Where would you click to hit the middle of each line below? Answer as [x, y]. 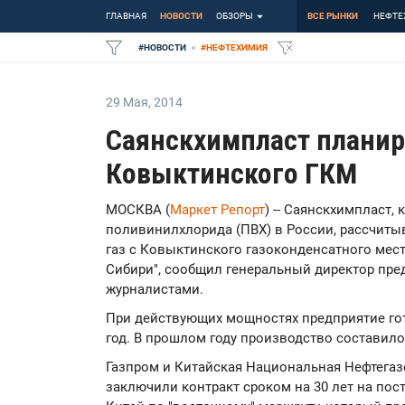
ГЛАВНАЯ [126, 16]
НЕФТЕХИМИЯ [237, 47]
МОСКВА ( [138, 210]
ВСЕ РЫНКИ [333, 16]
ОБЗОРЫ [235, 16]
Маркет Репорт [217, 210]
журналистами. [155, 289]
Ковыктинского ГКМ [231, 174]
